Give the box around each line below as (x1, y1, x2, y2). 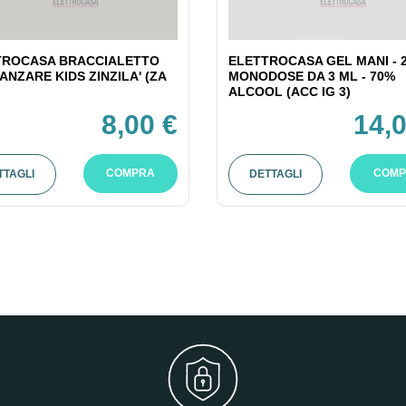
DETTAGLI (249, 167, 303, 180)
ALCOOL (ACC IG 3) (227, 83, 351, 99)
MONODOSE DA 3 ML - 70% (227, 68, 395, 83)
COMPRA (105, 166, 155, 179)
